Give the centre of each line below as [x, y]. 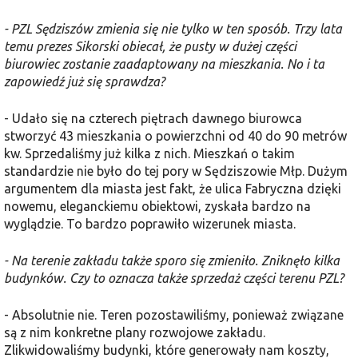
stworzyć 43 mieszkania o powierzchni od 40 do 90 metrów [175, 135]
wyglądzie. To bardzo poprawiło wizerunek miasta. [150, 223]
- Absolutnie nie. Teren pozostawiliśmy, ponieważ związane [174, 314]
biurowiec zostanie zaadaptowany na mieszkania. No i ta [164, 64]
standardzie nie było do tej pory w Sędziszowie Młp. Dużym [176, 171]
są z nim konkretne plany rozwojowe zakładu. [135, 332]
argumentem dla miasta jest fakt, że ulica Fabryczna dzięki [173, 188]
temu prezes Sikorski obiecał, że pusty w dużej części [150, 46]
